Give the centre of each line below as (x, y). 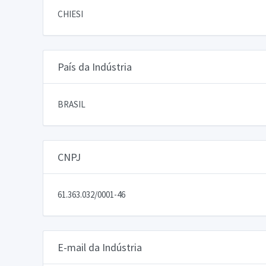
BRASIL (72, 104)
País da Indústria (95, 66)
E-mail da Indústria (100, 247)
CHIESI (70, 14)
